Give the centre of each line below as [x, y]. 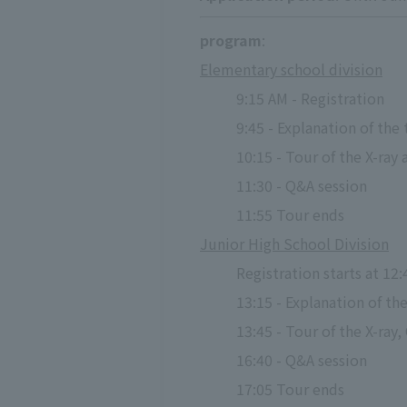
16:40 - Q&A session [302, 360]
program [231, 40]
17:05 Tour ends [290, 389]
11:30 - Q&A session [302, 186]
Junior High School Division [294, 244]
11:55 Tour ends [290, 215]
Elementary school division [291, 69]
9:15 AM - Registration [310, 99]
